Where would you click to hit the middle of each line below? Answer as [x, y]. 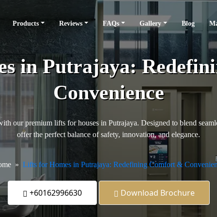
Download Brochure [156, 193]
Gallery [151, 23]
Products [26, 23]
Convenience [108, 93]
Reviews [71, 23]
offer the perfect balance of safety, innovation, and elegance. [108, 135]
